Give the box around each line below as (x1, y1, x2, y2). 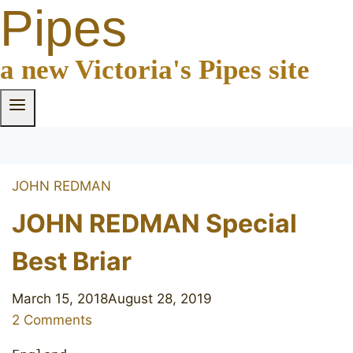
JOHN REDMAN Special (12, 208, 297, 240)
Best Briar (12, 246, 132, 277)
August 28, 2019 (108, 291, 212, 307)
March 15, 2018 (12, 291, 108, 307)
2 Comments (12, 312, 92, 329)
